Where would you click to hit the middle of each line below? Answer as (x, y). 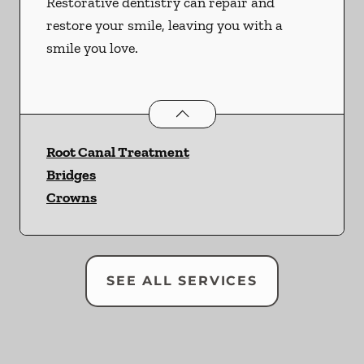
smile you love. (92, 48)
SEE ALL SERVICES (182, 281)
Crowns (71, 198)
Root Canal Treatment (118, 152)
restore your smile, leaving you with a (165, 26)
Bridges (71, 175)
